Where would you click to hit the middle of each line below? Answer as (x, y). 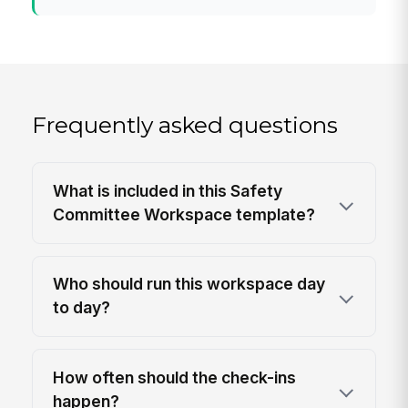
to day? (82, 308)
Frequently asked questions (185, 125)
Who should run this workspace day (189, 284)
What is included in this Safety (168, 191)
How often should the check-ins (175, 377)
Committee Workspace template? (184, 215)
